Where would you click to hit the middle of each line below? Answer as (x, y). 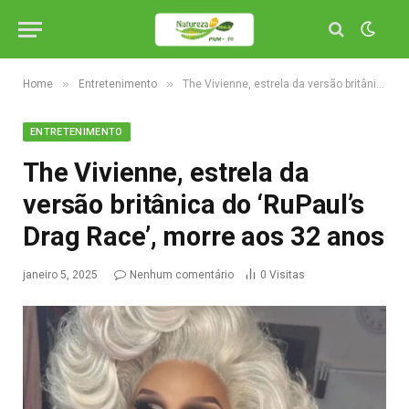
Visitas (287, 275)
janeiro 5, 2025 (60, 275)
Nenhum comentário (182, 275)
